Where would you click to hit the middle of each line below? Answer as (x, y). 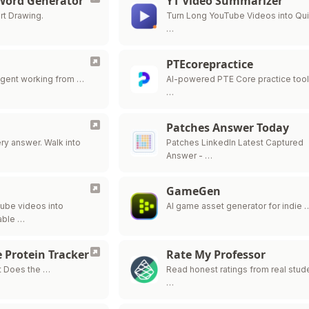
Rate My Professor (216, 255)
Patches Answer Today (228, 128)
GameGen (194, 191)
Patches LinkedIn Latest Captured (235, 142)
